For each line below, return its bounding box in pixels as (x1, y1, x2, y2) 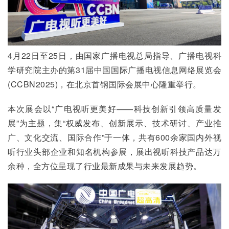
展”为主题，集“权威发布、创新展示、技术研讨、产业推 (8, 117, 221, 129)
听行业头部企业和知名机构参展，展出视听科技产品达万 (8, 145, 221, 157)
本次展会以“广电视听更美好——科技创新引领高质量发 (8, 102, 221, 114)
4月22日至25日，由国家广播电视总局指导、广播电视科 (8, 49, 221, 61)
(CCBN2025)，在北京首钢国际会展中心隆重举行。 (8, 78, 201, 90)
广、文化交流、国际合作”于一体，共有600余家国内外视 (8, 131, 221, 143)
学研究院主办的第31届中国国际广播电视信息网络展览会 (8, 63, 221, 76)
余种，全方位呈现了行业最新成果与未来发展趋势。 (8, 159, 202, 172)
